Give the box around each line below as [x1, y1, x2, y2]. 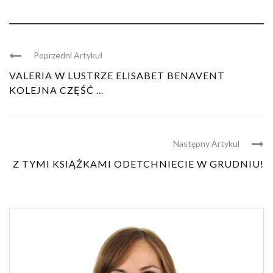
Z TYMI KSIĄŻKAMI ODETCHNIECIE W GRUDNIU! [13, 158, 264, 170]
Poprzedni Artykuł [34, 50, 103, 61]
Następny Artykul [173, 138, 239, 149]
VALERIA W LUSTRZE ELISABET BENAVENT [9, 69, 225, 82]
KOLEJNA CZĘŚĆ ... [9, 84, 104, 96]
